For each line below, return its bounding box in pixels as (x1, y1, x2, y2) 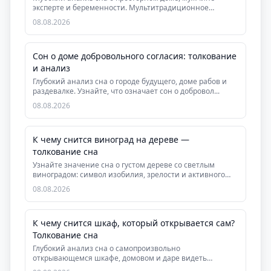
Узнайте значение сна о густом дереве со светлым (33, 160, 215, 170)
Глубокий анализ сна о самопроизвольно (33, 243, 180, 253)
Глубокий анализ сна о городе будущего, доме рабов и (33, 76, 227, 87)
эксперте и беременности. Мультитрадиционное (33, 2, 209, 13)
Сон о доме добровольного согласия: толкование (33, 50, 237, 62)
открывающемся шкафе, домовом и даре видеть (33, 253, 207, 263)
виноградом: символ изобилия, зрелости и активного (33, 169, 225, 180)
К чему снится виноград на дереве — (33, 134, 189, 145)
